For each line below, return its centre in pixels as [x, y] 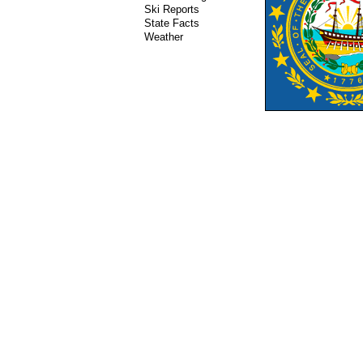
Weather [164, 37]
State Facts [172, 23]
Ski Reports [172, 9]
